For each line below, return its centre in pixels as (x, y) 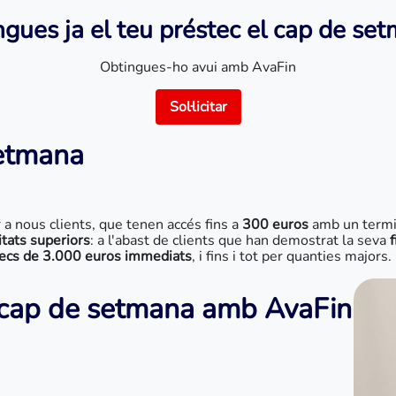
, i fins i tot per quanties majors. (292, 256)
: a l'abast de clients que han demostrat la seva (238, 240)
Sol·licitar (198, 107)
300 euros (275, 225)
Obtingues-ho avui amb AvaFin (198, 67)
